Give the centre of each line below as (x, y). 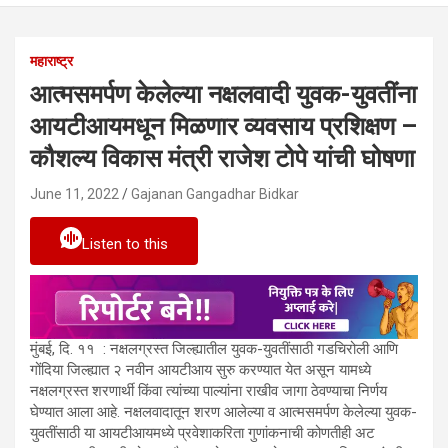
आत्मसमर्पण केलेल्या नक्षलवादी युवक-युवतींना (223, 94)
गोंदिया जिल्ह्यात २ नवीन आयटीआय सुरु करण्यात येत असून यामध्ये (200, 369)
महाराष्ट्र (51, 60)
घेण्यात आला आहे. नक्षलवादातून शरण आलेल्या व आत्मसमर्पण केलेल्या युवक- (223, 411)
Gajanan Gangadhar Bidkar (215, 193)
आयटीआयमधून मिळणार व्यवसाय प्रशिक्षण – (223, 126)
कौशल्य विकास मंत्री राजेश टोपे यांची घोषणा (222, 158)
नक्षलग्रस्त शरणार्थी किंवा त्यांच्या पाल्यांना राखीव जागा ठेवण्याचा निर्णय (208, 390)
